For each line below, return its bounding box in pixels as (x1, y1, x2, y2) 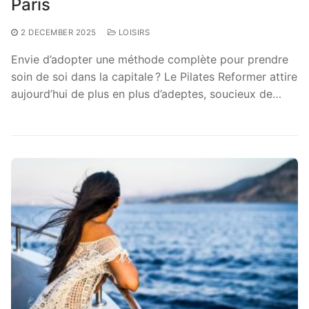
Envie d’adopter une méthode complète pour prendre (11, 52, 288, 66)
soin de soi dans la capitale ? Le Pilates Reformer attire (11, 69, 297, 83)
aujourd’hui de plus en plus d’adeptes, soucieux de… (11, 86, 281, 101)
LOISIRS (116, 27, 150, 37)
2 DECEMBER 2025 (21, 27, 97, 37)
